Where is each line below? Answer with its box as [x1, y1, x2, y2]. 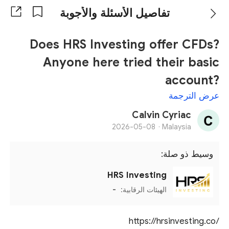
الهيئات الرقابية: [118, 185, 167, 195]
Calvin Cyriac [131, 109, 191, 121]
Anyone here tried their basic [42, 55, 219, 71]
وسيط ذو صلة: [155, 149, 213, 160]
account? [165, 73, 219, 88]
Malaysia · [162, 122, 191, 132]
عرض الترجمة [168, 90, 219, 102]
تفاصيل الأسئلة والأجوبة [59, 6, 170, 20]
